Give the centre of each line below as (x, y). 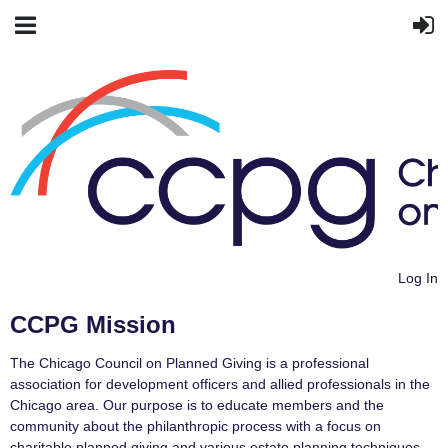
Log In (418, 277)
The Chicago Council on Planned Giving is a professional (189, 362)
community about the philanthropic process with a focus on (195, 425)
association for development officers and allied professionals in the (220, 383)
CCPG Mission (93, 324)
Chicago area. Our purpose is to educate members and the (197, 404)
